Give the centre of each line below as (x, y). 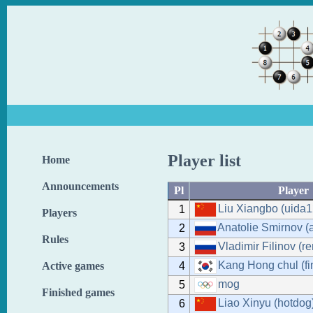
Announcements (80, 186)
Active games (73, 266)
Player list (204, 160)
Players (59, 213)
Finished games (78, 292)
